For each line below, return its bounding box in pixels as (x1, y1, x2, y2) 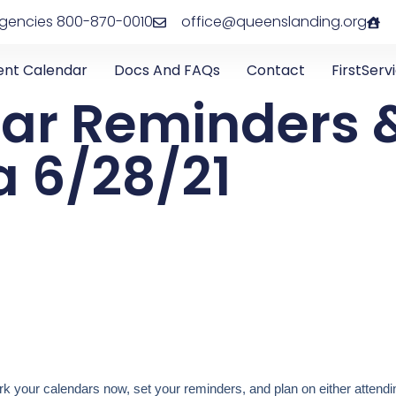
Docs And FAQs (114, 60, 221, 80)
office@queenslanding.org (180, 11, 367, 32)
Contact (247, 60, 306, 80)
